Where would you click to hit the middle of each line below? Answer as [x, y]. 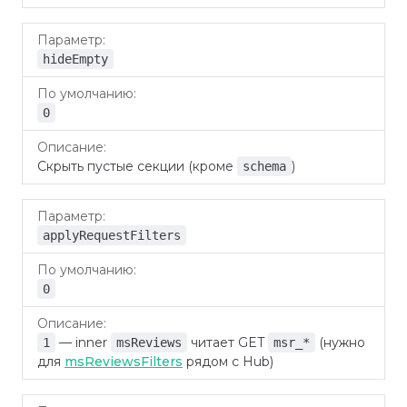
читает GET [228, 342]
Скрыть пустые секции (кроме [137, 166]
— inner [83, 342]
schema [264, 166]
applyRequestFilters [112, 235]
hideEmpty [75, 59]
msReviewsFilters [124, 362]
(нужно [340, 342]
